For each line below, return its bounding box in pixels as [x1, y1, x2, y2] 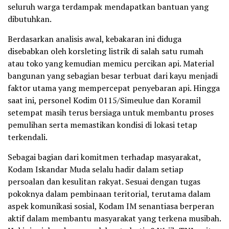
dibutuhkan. [8, 13, 52, 25]
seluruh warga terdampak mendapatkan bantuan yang [8, 1, 209, 13]
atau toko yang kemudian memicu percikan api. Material [8, 58, 214, 70]
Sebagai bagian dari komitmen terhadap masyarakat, [8, 151, 201, 163]
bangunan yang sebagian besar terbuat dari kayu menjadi [8, 70, 218, 82]
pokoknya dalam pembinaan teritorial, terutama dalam [8, 188, 211, 200]
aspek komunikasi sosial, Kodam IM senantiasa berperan [8, 200, 214, 212]
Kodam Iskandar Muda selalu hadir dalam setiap [8, 164, 184, 175]
